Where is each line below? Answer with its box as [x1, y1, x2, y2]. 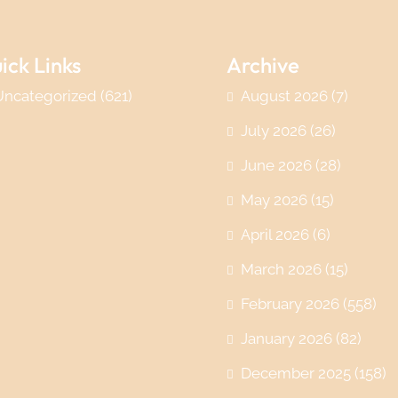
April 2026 [240, 225, 309, 243]
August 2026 [240, 86, 328, 105]
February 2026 [240, 294, 339, 313]
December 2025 [240, 363, 351, 382]
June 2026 [240, 155, 312, 174]
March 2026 [240, 259, 322, 278]
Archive [226, 51, 299, 78]
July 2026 [240, 121, 306, 139]
